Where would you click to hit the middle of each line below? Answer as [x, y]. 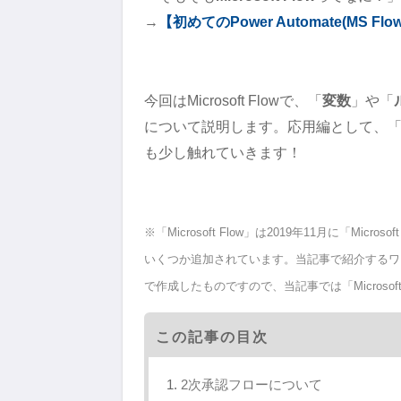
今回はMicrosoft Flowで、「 [233, 100]
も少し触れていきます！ [223, 152]
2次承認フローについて [252, 384]
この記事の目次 [212, 336]
